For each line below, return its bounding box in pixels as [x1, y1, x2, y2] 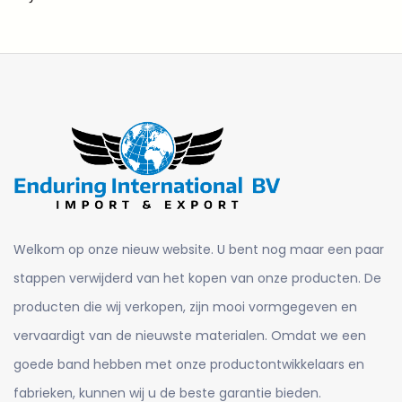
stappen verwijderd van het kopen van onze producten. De [13, 268, 381, 287]
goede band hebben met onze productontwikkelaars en [13, 354, 364, 373]
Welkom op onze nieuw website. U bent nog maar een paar [13, 240, 384, 258]
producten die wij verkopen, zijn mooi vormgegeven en [13, 297, 357, 316]
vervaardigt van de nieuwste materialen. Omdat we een [13, 326, 366, 345]
